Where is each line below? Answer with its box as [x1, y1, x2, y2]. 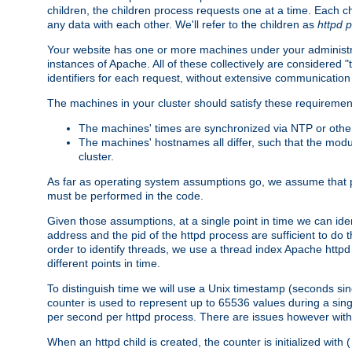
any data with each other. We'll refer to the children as [47, 17, 317, 31]
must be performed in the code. [47, 189, 203, 202]
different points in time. [47, 256, 160, 269]
